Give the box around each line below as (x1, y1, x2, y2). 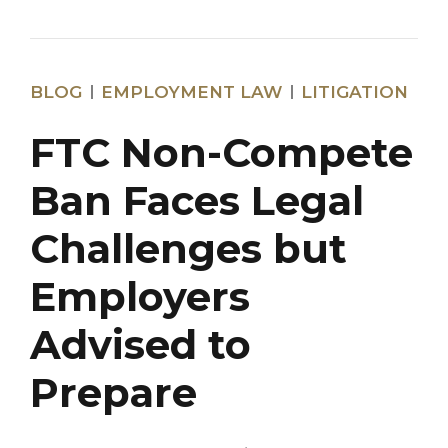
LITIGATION (301, 81, 408, 102)
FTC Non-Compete (30, 128, 413, 178)
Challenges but (30, 224, 347, 274)
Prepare (30, 368, 197, 418)
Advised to (30, 320, 251, 370)
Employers (30, 272, 250, 322)
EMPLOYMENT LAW (101, 81, 282, 102)
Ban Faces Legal (30, 176, 364, 226)
